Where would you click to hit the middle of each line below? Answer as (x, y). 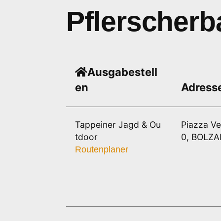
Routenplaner (102, 150)
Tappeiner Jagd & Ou (118, 125)
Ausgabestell (122, 72)
